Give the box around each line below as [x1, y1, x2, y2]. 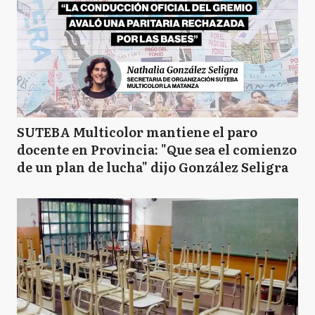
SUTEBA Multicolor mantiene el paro [17, 122, 257, 141]
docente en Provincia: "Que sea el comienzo [17, 140, 297, 159]
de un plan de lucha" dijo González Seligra [17, 157, 288, 176]
